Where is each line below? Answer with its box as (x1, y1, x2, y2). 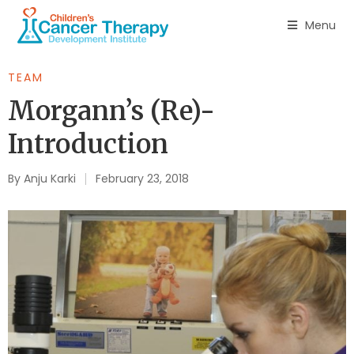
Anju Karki (21, 171, 76, 186)
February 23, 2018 (96, 171, 189, 186)
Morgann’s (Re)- (8, 95, 215, 127)
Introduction (8, 128, 168, 160)
